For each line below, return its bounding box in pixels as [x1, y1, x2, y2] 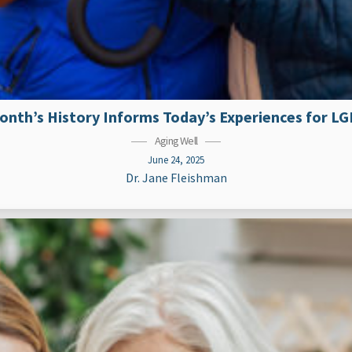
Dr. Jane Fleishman [125, 170, 227, 185]
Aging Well [155, 134, 197, 148]
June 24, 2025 [148, 153, 204, 166]
